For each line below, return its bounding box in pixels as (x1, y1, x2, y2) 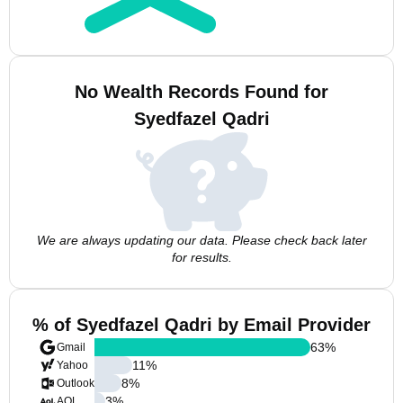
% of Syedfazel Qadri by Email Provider (32, 315, 371, 335)
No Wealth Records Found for (75, 82, 328, 102)
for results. (171, 250, 232, 264)
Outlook (57, 377, 94, 390)
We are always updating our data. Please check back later (36, 233, 367, 247)
